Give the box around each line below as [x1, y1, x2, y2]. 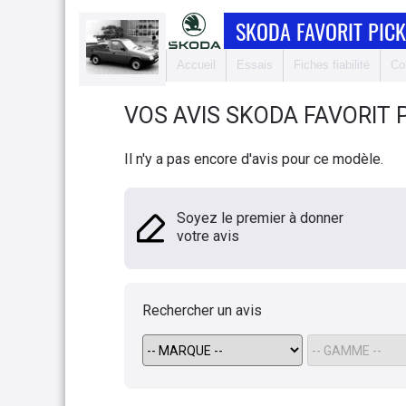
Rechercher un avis [142, 302, 262, 319]
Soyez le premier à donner [177, 209, 343, 227]
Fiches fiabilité [294, 58, 370, 72]
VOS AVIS [124, 102, 226, 129]
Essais [237, 58, 273, 72]
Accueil [177, 58, 216, 72]
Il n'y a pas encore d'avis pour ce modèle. [124, 150, 383, 168]
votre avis [177, 227, 239, 245]
